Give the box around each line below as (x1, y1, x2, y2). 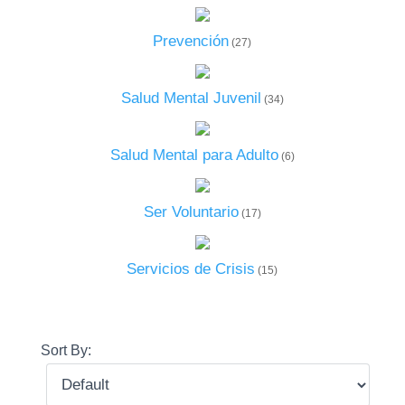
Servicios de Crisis (127, 259, 256, 278)
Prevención (153, 32, 230, 50)
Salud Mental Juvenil (120, 89, 261, 107)
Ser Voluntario (143, 202, 239, 221)
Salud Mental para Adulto (109, 146, 278, 164)
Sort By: (40, 342, 91, 358)
